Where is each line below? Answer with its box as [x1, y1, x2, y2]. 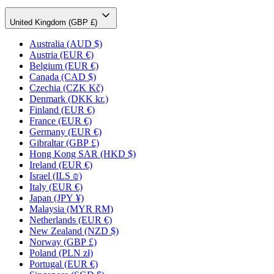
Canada [29, 71, 59, 82]
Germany [29, 126, 65, 137]
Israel [29, 170, 50, 181]
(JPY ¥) [54, 192, 84, 203]
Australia [29, 38, 64, 49]
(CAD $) [61, 71, 96, 82]
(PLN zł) [59, 247, 93, 258]
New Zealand [29, 225, 82, 236]
